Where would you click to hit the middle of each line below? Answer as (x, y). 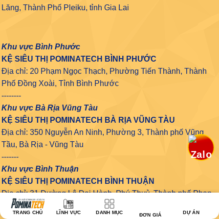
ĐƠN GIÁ (150, 215)
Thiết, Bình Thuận (33, 205)
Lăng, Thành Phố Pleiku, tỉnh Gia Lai (65, 7)
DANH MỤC (109, 212)
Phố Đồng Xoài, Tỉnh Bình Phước (60, 83)
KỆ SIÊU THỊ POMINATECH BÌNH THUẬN (78, 181)
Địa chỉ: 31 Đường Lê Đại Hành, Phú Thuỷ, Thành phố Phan (107, 193)
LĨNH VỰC (69, 212)
